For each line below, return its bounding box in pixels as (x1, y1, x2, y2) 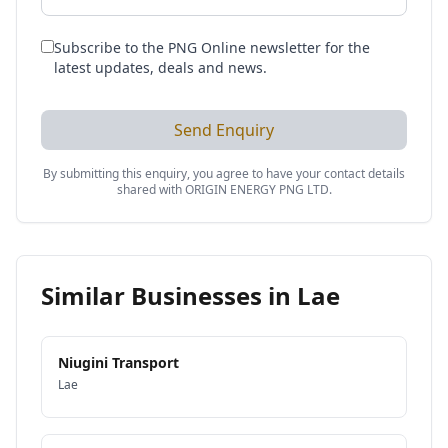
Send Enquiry (174, 119, 274, 141)
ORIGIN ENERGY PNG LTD (184, 181, 329, 198)
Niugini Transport (58, 353, 179, 372)
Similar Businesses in (41, 279, 297, 312)
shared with (116, 181, 185, 198)
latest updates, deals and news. (54, 58, 267, 77)
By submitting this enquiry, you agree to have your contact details (43, 165, 405, 182)
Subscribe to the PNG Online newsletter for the (54, 38, 370, 57)
